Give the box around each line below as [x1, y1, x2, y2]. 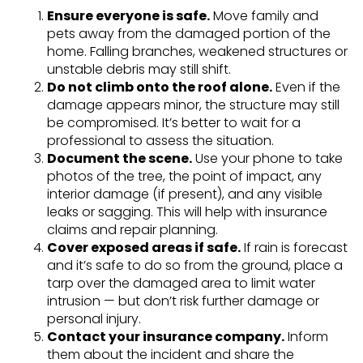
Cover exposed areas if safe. [46, 238, 241, 258]
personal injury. [46, 310, 141, 329]
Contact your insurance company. [46, 327, 284, 347]
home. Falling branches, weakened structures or [46, 42, 348, 62]
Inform [284, 327, 328, 347]
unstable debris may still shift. [46, 60, 231, 79]
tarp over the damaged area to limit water [46, 274, 315, 293]
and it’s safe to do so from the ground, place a [46, 256, 343, 275]
